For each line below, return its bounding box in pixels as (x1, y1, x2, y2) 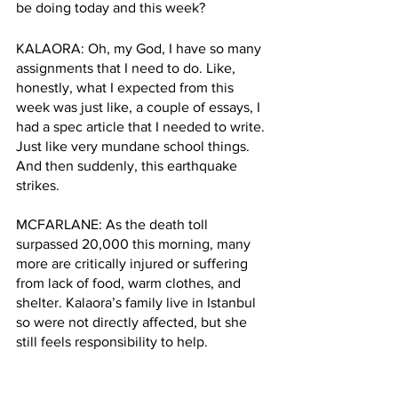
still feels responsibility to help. (16, 333, 211, 349)
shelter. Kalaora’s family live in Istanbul (16, 294, 259, 310)
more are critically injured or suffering (16, 255, 251, 271)
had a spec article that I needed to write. (16, 118, 268, 134)
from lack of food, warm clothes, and (16, 275, 244, 291)
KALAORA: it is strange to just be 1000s (16, 375, 265, 391)
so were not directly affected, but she (16, 314, 251, 330)
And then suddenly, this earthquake (16, 157, 241, 173)
